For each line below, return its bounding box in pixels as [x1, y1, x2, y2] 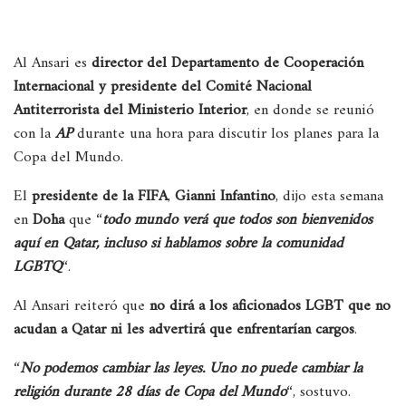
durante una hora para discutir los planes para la [77, 120, 379, 148]
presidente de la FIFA [32, 182, 168, 210]
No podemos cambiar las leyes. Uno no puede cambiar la [20, 354, 362, 382]
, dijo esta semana [275, 182, 383, 210]
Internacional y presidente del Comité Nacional [14, 72, 312, 101]
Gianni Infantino [175, 182, 275, 210]
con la [14, 120, 55, 148]
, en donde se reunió [246, 96, 374, 124]
